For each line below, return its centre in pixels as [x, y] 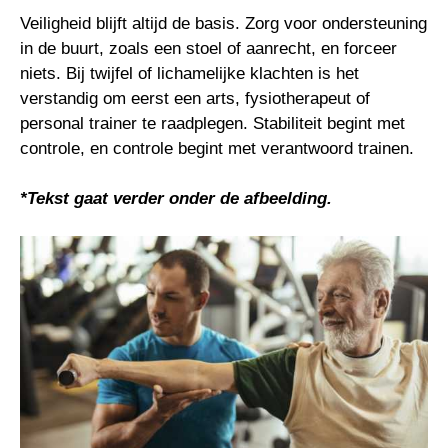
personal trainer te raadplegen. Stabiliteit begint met [212, 123]
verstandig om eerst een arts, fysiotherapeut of [195, 98]
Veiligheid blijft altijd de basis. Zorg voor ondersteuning [223, 23]
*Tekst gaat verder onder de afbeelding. [176, 198]
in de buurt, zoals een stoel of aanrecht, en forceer [208, 48]
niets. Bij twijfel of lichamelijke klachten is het [189, 73]
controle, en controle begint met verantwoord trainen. [217, 148]
